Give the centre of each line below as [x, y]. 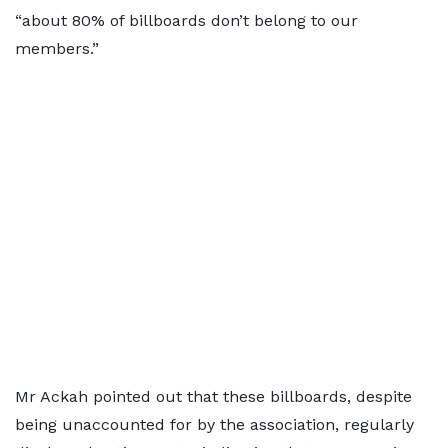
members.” [57, 48]
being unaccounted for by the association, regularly [214, 424]
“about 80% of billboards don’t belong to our [186, 20]
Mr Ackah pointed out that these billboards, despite [213, 396]
